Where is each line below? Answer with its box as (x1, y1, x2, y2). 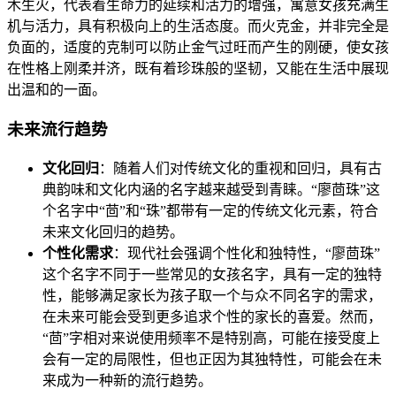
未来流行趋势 (7, 119, 108, 139)
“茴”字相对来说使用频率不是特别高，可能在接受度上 (42, 330, 380, 346)
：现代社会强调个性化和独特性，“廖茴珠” (113, 245, 380, 261)
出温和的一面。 (7, 82, 106, 98)
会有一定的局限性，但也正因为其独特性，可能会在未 (42, 351, 382, 367)
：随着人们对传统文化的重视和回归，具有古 (99, 160, 382, 176)
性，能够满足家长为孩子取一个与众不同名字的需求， (42, 287, 382, 303)
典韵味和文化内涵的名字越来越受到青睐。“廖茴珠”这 (42, 181, 380, 197)
